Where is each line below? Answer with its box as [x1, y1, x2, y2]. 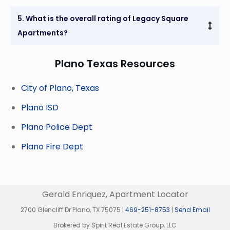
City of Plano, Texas [21, 82, 99, 94]
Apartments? [17, 27, 68, 38]
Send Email [174, 205, 210, 214]
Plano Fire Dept [21, 140, 83, 152]
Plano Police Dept [21, 121, 92, 133]
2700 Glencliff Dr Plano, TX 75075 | [20, 205, 125, 214]
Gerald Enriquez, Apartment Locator [42, 188, 188, 200]
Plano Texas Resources [55, 56, 175, 71]
